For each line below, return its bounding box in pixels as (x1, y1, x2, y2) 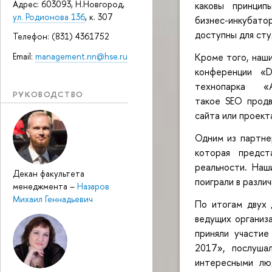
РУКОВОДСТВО (13, 88, 84, 100)
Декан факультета (13, 167, 84, 179)
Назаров (77, 180, 109, 192)
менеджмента (13, 180, 70, 192)
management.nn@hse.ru (35, 50, 127, 62)
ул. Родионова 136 (13, 11, 85, 23)
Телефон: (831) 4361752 (13, 30, 109, 42)
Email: (13, 50, 35, 62)
